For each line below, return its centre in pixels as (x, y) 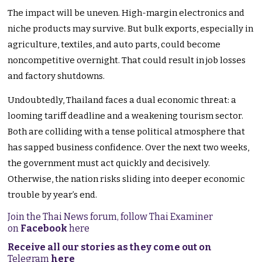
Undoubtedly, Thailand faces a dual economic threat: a (122, 100)
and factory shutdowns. (56, 76)
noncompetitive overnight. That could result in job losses (127, 61)
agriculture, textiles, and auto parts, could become (114, 45)
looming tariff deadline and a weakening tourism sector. (126, 116)
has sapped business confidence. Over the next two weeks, (129, 148)
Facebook (44, 229)
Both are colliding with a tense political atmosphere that (127, 132)
